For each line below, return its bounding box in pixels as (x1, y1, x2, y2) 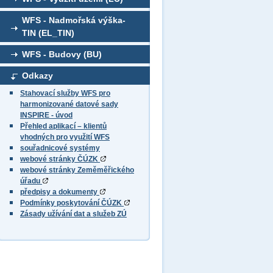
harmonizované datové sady (20, 100, 118, 108)
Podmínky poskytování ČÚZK (20, 199, 124, 207)
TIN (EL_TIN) (22, 28, 74, 38)
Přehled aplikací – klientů (20, 122, 107, 130)
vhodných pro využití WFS (20, 133, 110, 141)
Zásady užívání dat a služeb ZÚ (20, 210, 127, 218)
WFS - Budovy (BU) (22, 49, 102, 59)
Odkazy (22, 71, 53, 80)
